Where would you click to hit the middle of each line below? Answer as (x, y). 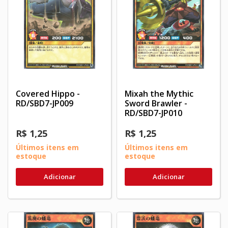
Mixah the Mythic (159, 93)
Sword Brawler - (156, 103)
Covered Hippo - (48, 93)
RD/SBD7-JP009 (45, 103)
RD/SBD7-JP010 (153, 113)
